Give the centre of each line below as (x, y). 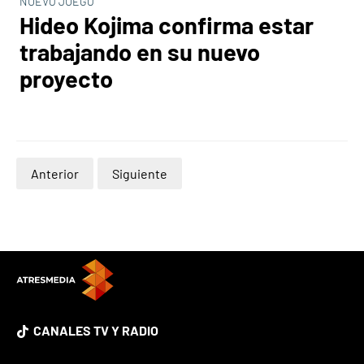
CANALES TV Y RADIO (96, 330)
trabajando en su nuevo (140, 52)
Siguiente (140, 173)
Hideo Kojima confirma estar (167, 25)
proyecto (66, 78)
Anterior (55, 173)
